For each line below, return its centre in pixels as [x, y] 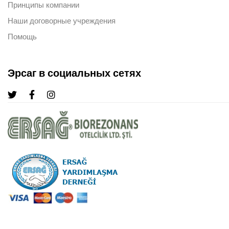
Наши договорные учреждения [62, 21]
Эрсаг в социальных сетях [74, 73]
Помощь [22, 37]
